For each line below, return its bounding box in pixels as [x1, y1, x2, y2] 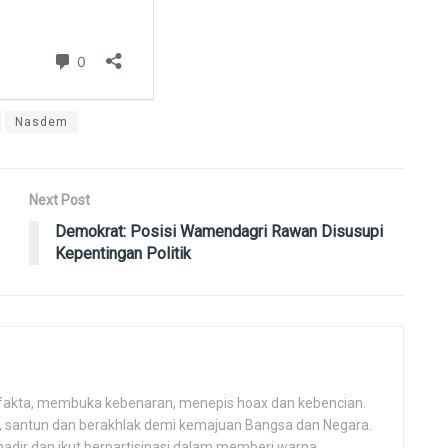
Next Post [29, 192, 90, 209]
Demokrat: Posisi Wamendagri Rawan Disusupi [55, 222, 383, 242]
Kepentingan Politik [55, 244, 191, 264]
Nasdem [15, 115, 68, 130]
